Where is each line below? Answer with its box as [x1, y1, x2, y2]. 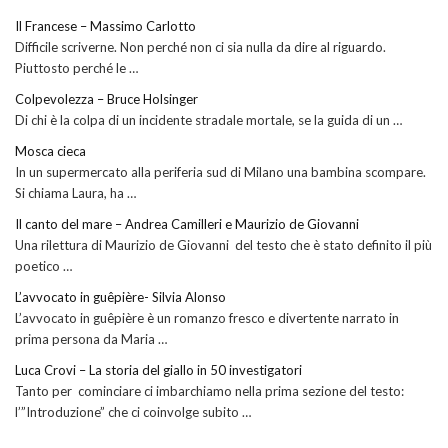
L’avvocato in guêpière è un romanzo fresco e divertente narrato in [15, 310, 399, 327]
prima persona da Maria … [15, 331, 167, 348]
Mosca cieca [15, 143, 86, 160]
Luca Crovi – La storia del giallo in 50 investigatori [15, 362, 302, 379]
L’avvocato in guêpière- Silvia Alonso [15, 289, 226, 306]
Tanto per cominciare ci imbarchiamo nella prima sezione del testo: [15, 383, 404, 400]
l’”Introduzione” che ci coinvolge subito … [15, 404, 251, 421]
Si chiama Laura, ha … [15, 185, 136, 202]
